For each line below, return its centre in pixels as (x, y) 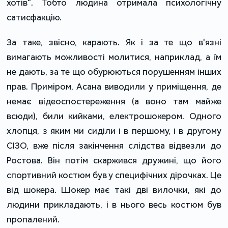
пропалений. (33, 219)
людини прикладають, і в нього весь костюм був (114, 204)
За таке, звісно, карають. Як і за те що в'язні (114, 42)
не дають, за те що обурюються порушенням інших (114, 72)
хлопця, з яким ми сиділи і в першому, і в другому (114, 131)
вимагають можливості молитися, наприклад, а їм (114, 57)
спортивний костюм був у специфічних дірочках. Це (114, 175)
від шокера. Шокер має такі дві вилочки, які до (114, 190)
